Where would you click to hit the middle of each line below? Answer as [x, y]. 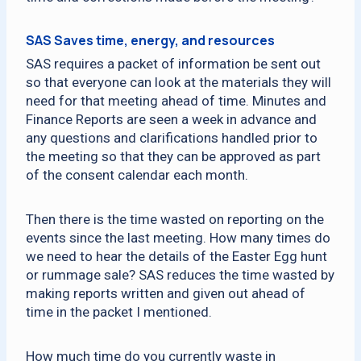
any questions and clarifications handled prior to [172, 138]
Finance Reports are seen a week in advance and [171, 119]
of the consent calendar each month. [137, 175]
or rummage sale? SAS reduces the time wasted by [180, 275]
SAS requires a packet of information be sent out [173, 64]
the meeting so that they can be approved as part [173, 156]
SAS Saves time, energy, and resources [150, 40]
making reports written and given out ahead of [166, 293]
